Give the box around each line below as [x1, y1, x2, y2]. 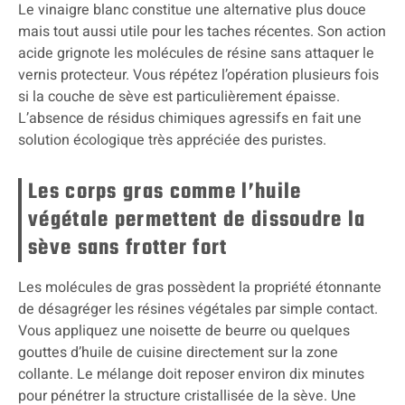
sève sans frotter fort [28, 231, 228, 265]
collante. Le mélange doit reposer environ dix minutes [18, 363, 364, 385]
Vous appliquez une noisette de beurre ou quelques [18, 319, 350, 342]
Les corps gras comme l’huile [28, 174, 302, 209]
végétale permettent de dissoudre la [28, 202, 366, 237]
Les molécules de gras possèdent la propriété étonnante [18, 276, 381, 298]
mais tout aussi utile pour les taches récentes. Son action [18, 20, 386, 42]
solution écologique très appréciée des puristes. [18, 128, 326, 151]
